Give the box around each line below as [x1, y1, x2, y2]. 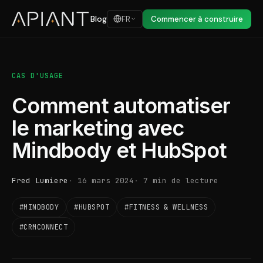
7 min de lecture [143, 176, 218, 186]
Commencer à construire [151, 14, 243, 24]
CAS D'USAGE [12, 71, 63, 80]
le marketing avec [12, 115, 184, 141]
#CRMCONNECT [19, 222, 68, 232]
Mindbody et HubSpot [12, 137, 227, 163]
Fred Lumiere [12, 176, 68, 186]
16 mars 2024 [77, 176, 134, 186]
